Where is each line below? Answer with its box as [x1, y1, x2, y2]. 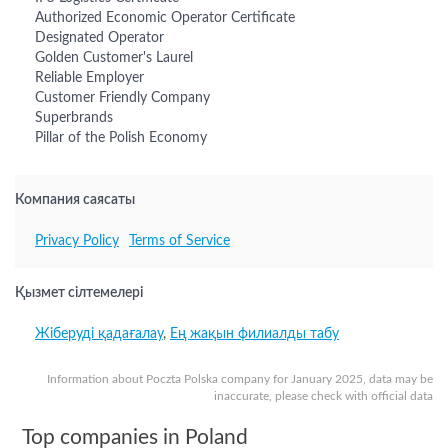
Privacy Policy [35, 234, 119, 248]
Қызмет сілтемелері [15, 286, 143, 300]
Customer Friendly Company [35, 91, 210, 105]
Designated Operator [35, 31, 164, 45]
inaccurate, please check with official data [214, 390, 433, 402]
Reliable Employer [35, 71, 144, 85]
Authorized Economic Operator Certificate [35, 11, 295, 25]
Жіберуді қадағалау [35, 327, 163, 341]
